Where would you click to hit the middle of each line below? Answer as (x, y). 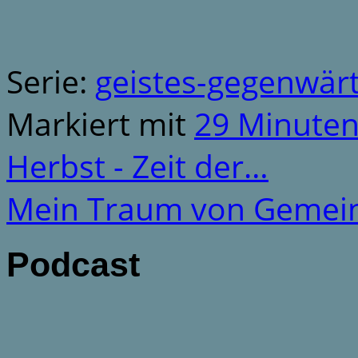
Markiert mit (100, 123)
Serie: (51, 81)
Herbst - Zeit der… (137, 165)
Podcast (73, 264)
